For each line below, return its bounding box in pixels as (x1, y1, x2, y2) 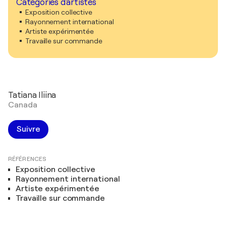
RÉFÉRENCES (8, 155, 46, 163)
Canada (8, 100, 37, 110)
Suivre (17, 125, 40, 134)
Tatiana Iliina (8, 90, 56, 100)
